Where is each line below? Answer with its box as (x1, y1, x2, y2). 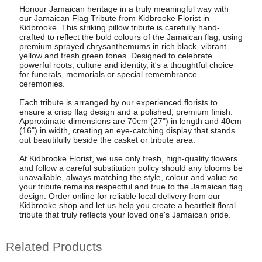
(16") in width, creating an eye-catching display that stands (19, 126, 235, 136)
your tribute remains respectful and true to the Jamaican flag (19, 182, 243, 192)
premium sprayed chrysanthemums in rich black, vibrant (19, 42, 226, 51)
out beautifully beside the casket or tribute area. (19, 135, 195, 145)
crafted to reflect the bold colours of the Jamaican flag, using (19, 32, 243, 42)
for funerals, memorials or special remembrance (19, 70, 197, 80)
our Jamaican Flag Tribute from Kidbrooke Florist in (19, 13, 209, 23)
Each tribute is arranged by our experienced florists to (19, 98, 218, 108)
